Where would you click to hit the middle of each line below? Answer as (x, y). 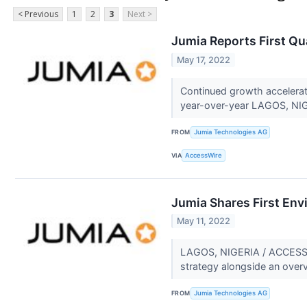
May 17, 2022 (204, 60)
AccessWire (204, 156)
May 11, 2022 (204, 221)
